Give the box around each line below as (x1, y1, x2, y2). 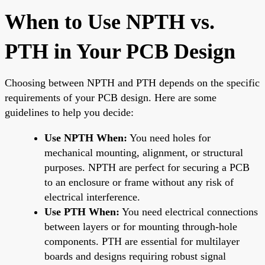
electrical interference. (44, 190, 140, 203)
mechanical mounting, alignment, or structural (44, 146, 243, 159)
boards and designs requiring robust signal (44, 250, 226, 262)
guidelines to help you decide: (5, 106, 134, 118)
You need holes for (127, 131, 211, 144)
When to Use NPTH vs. (5, 9, 215, 34)
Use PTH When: (44, 205, 119, 218)
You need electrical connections (119, 205, 258, 218)
